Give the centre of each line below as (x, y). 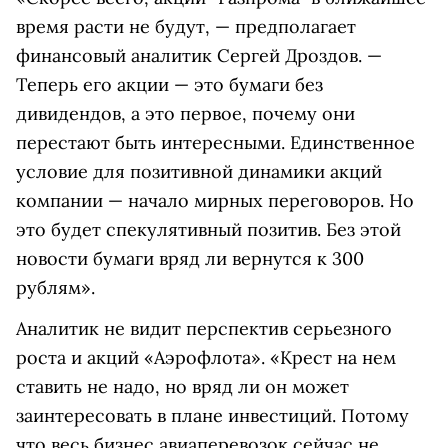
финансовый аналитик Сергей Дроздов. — (199, 56)
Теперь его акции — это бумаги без (169, 85)
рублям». (55, 288)
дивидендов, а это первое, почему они (185, 114)
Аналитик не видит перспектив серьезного (204, 329)
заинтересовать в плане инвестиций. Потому (212, 416)
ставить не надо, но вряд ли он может (182, 387)
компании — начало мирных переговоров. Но (215, 201)
